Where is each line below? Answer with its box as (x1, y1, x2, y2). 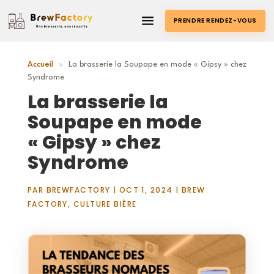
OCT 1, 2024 (119, 184, 173, 195)
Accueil (27, 60, 53, 68)
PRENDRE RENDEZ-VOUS (173, 16, 257, 25)
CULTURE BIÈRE (73, 198, 137, 209)
